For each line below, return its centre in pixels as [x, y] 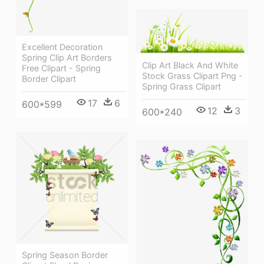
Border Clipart [49, 78]
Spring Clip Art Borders [67, 57]
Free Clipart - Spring [61, 68]
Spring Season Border [65, 255]
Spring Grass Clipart [181, 87]
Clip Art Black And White [190, 65]
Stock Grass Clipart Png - [192, 76]
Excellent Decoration [62, 47]
